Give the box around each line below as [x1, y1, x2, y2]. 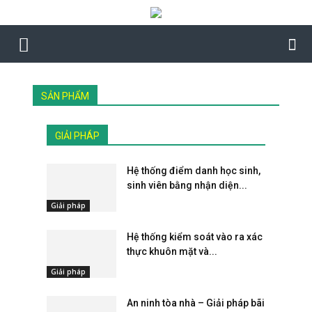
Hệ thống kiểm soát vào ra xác [127, 231, 263, 242]
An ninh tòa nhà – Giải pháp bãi [127, 297, 265, 309]
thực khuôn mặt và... [127, 246, 218, 257]
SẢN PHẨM [41, 91, 90, 102]
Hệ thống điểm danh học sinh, [127, 165, 261, 176]
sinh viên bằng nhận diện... [127, 180, 248, 191]
